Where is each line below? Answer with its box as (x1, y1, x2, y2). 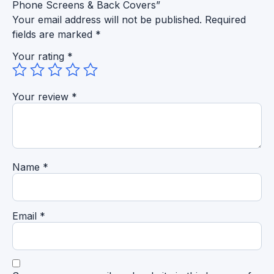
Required (205, 13, 246, 26)
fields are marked (12, 28, 95, 40)
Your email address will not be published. (12, 13, 202, 26)
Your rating (12, 50, 67, 62)
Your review (12, 90, 72, 103)
